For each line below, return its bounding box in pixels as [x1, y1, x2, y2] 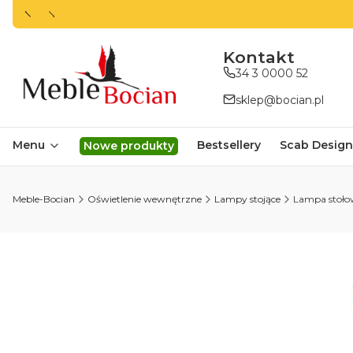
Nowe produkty [83, 139, 174, 154]
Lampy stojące [214, 193, 281, 206]
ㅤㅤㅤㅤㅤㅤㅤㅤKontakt [222, 46, 295, 67]
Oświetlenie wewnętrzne [87, 193, 202, 206]
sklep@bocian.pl [235, 92, 324, 107]
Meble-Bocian [13, 193, 75, 206]
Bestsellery [196, 138, 261, 153]
